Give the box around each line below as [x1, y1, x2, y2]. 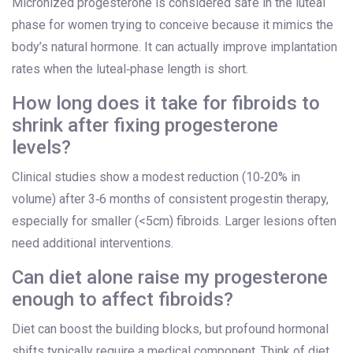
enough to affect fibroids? [12, 288, 233, 311]
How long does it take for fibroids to [12, 92, 320, 115]
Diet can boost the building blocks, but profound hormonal [12, 321, 329, 337]
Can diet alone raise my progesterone [12, 266, 328, 289]
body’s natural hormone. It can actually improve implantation [12, 39, 337, 55]
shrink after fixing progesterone [12, 114, 278, 137]
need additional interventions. [12, 236, 173, 251]
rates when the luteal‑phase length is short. [12, 61, 248, 77]
